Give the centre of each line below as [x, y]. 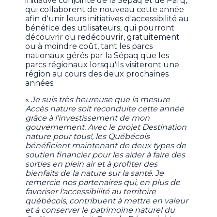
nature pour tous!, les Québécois [88, 137]
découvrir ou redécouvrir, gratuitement [103, 37]
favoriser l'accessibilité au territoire [91, 192]
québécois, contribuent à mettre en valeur [107, 201]
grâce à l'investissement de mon [88, 118]
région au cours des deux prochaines [97, 74]
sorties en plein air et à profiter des [92, 164]
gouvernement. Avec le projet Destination [106, 127]
